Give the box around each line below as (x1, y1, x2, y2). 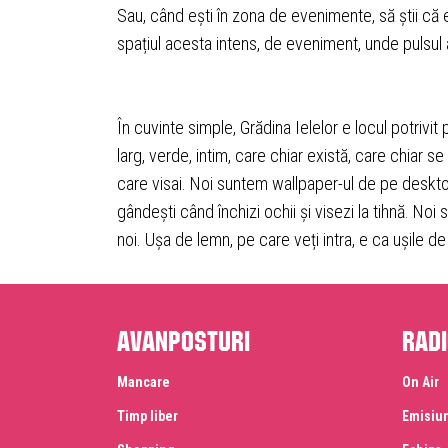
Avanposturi (117, 330, 250, 344)
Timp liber (117, 408, 178, 424)
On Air (402, 374, 439, 390)
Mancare (117, 374, 170, 390)
